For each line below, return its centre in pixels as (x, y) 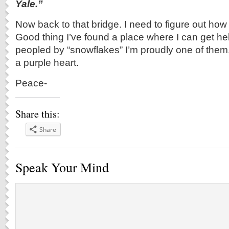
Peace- (31, 83)
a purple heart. (47, 62)
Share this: (38, 114)
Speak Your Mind (62, 167)
